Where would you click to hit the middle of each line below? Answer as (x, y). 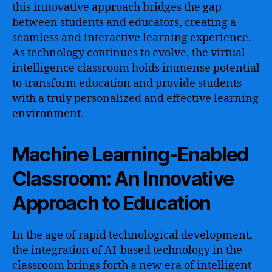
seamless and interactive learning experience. (132, 38)
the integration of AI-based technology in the (127, 250)
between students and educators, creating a (124, 22)
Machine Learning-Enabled (131, 154)
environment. (48, 114)
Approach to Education (112, 203)
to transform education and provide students (127, 83)
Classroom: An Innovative (123, 178)
